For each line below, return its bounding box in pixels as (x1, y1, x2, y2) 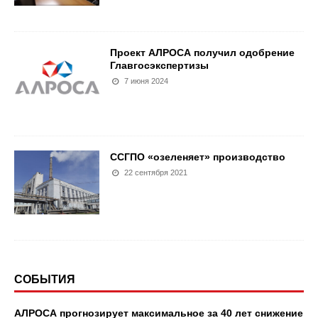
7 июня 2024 (124, 76, 169, 85)
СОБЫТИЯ (14, 273, 75, 285)
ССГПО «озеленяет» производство (110, 150, 285, 163)
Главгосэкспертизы (110, 59, 209, 71)
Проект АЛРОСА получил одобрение (110, 46, 295, 58)
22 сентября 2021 (124, 168, 188, 177)
